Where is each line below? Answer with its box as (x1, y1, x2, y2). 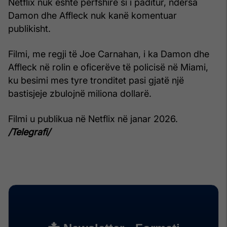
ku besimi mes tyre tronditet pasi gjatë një (8, 74, 184, 86)
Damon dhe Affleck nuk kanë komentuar (8, 10, 177, 21)
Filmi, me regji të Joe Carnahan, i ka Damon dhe (8, 48, 209, 59)
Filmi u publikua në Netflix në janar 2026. (8, 113, 178, 124)
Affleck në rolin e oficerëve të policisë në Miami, (8, 61, 208, 72)
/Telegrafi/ (8, 126, 50, 137)
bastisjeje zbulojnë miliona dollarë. (8, 88, 152, 99)
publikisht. (8, 23, 51, 34)
